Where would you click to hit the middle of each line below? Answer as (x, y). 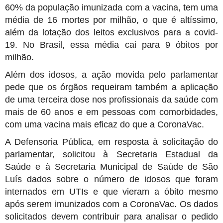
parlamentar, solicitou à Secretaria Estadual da (111, 154)
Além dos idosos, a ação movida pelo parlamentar (111, 74)
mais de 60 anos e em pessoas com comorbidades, (111, 112)
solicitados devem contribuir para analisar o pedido (111, 216)
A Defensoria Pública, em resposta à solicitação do (111, 142)
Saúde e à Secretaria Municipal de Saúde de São (111, 167)
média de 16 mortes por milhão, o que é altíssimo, (111, 20)
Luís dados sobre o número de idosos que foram (111, 179)
